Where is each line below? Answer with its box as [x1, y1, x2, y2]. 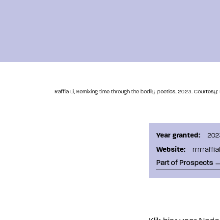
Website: [156, 145, 186, 154]
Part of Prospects [156, 160, 213, 167]
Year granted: [156, 131, 200, 140]
